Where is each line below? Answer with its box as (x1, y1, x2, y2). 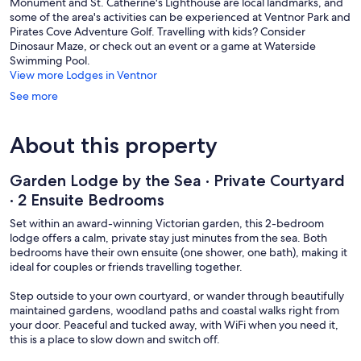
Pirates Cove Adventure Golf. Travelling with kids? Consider (10, 24, 305, 39)
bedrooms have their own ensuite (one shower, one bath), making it (10, 245, 347, 260)
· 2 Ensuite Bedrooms (10, 190, 164, 210)
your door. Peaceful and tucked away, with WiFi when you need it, (10, 317, 338, 333)
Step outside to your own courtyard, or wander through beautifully (10, 288, 344, 304)
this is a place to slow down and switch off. (10, 332, 220, 347)
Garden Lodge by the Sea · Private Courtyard (10, 171, 345, 191)
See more (10, 89, 58, 104)
